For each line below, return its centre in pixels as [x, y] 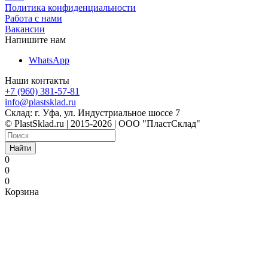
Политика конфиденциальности [70, 7]
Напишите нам [35, 39]
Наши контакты [37, 80]
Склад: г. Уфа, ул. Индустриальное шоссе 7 [92, 112]
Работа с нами [33, 18]
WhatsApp [49, 60]
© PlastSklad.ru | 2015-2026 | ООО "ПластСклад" [103, 123]
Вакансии [25, 29]
